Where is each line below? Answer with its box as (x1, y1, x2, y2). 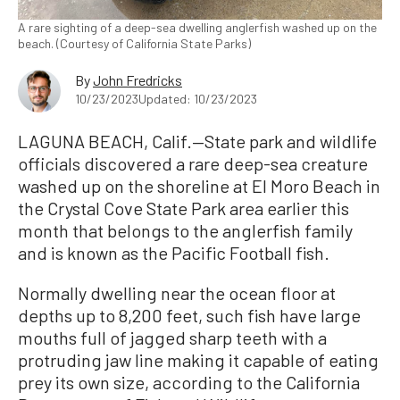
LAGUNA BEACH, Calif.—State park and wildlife (18, 129, 377, 152)
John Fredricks (93, 71, 182, 88)
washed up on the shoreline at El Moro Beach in (18, 174, 380, 196)
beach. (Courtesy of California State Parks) (18, 35, 251, 51)
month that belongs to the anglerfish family (18, 219, 353, 241)
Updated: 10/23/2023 (138, 90, 257, 106)
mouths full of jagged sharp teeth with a (18, 326, 327, 348)
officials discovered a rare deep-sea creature (18, 152, 368, 174)
